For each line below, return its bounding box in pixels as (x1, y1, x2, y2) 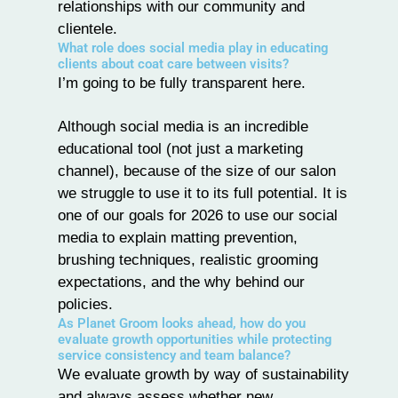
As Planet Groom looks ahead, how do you (58, 315, 306, 332)
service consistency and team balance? (58, 347, 291, 364)
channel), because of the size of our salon (58, 162, 336, 180)
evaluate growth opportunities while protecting (58, 331, 332, 348)
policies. (58, 295, 113, 314)
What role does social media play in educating (58, 40, 329, 57)
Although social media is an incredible (58, 117, 308, 136)
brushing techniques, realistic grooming (58, 251, 318, 269)
